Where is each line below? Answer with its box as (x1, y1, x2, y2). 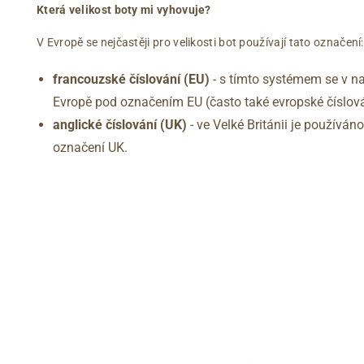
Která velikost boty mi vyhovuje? (37, 2, 211, 16)
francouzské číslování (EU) (53, 71, 210, 87)
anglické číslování (53, 116, 157, 132)
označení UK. (53, 139, 128, 155)
